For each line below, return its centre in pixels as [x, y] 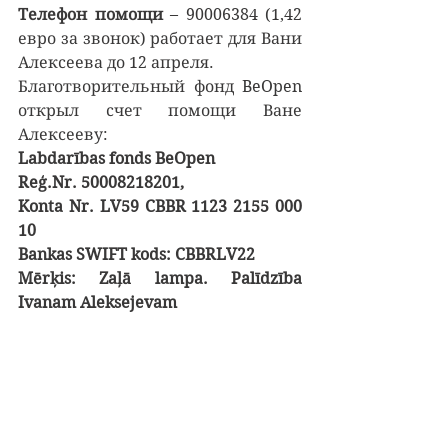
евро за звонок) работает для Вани [160, 38]
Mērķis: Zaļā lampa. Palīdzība [160, 278]
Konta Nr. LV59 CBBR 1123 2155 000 [160, 206]
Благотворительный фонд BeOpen [160, 86]
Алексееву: [63, 134]
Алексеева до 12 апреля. [116, 62]
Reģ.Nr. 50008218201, [101, 182]
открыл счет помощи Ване [160, 110]
